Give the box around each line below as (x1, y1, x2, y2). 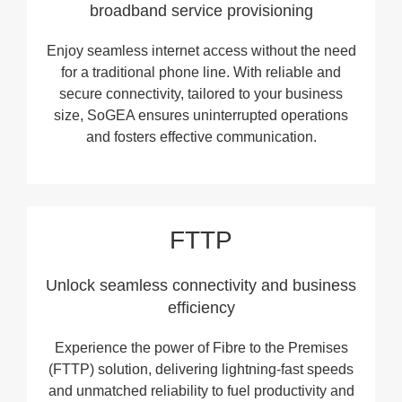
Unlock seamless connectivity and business (46, 276, 356, 295)
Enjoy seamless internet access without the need (46, 43, 356, 59)
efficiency (167, 299, 235, 318)
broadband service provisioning (89, 2, 313, 21)
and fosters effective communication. (85, 129, 317, 145)
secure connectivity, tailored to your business (59, 86, 343, 102)
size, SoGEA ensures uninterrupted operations (54, 108, 348, 124)
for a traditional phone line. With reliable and (61, 65, 341, 81)
